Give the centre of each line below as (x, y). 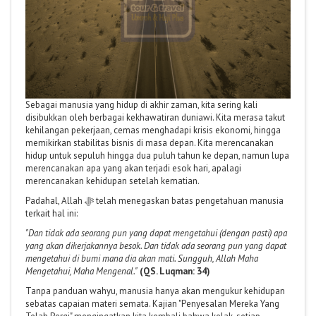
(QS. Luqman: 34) (175, 271)
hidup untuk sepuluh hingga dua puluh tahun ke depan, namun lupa (157, 155)
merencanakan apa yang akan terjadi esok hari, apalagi (133, 168)
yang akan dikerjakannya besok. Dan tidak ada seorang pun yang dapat (156, 245)
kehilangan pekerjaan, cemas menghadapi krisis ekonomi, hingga (153, 130)
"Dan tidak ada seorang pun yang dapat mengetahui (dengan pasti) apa (156, 233)
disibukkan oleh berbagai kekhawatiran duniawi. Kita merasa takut (155, 117)
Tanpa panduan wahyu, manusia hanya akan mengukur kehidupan (155, 291)
